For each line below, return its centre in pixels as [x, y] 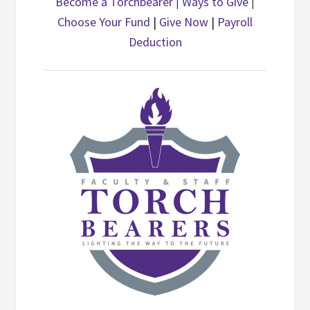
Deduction [155, 42]
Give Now [184, 22]
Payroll [235, 22]
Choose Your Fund [104, 22]
